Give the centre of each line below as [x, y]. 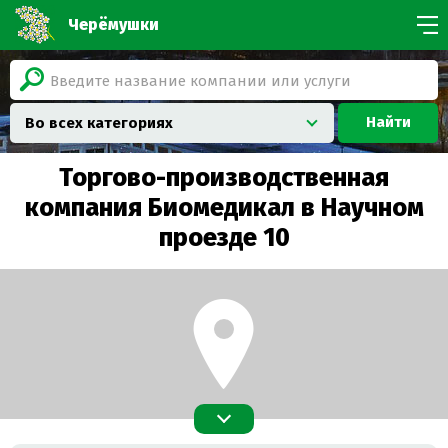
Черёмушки [113, 24]
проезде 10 [224, 237]
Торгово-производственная [224, 177]
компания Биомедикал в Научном [224, 207]
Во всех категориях [99, 122]
